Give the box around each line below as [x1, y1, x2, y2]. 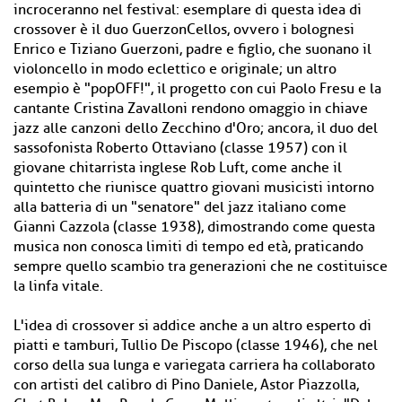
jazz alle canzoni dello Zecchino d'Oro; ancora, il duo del [13, 119, 378, 137]
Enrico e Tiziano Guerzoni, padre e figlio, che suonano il [13, 40, 371, 58]
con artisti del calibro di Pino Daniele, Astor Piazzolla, [13, 376, 359, 394]
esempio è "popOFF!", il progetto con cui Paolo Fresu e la [13, 80, 381, 98]
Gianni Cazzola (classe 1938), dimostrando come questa [13, 218, 375, 236]
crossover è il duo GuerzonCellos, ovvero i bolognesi [13, 21, 354, 39]
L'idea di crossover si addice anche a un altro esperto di [13, 317, 371, 335]
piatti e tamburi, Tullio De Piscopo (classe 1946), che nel [13, 336, 378, 354]
